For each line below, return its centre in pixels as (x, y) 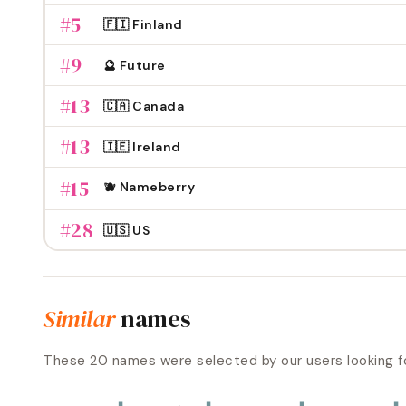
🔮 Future (134, 65)
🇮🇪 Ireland (142, 146)
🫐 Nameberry (149, 186)
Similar (80, 319)
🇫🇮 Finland (143, 24)
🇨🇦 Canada (143, 106)
